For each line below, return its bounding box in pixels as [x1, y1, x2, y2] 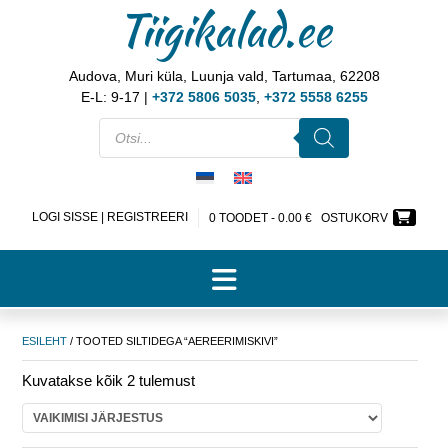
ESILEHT [22, 334, 67, 347]
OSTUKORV [321, 210, 388, 225]
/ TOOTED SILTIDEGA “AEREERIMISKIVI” [67, 334, 278, 347]
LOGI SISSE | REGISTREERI [32, 209, 188, 224]
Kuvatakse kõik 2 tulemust [22, 371, 195, 389]
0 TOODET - [209, 210, 278, 225]
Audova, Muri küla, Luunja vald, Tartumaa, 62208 [68, 68, 380, 84]
